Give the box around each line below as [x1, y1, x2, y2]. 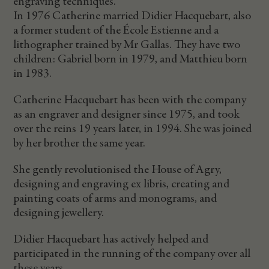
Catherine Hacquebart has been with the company [13, 94, 247, 106]
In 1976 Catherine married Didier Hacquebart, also [13, 10, 252, 22]
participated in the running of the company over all [13, 247, 251, 260]
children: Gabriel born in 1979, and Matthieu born [13, 53, 248, 65]
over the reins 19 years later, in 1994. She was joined [13, 122, 252, 135]
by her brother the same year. [13, 137, 146, 150]
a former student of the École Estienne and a [13, 24, 219, 37]
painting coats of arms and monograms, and [13, 192, 217, 205]
